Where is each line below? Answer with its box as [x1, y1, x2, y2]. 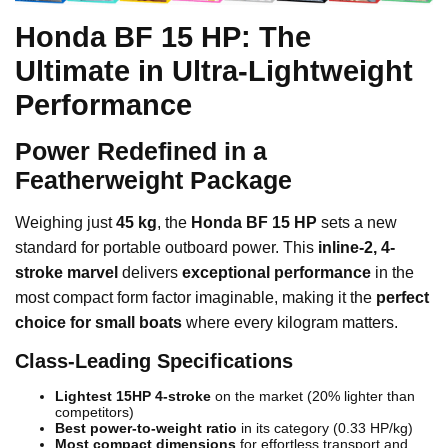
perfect [376, 289, 429, 307]
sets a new [317, 214, 397, 232]
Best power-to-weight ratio [55, 420, 237, 437]
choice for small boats [15, 314, 182, 332]
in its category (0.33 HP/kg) [237, 420, 413, 437]
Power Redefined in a [15, 137, 267, 166]
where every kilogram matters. [182, 314, 398, 332]
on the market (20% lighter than [211, 388, 415, 405]
